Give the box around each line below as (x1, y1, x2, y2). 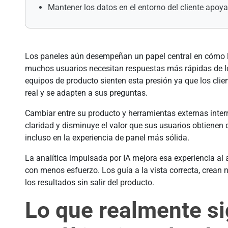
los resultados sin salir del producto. (25, 178, 154, 188)
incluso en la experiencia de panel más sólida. (25, 133, 189, 143)
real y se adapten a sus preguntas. (25, 88, 148, 98)
